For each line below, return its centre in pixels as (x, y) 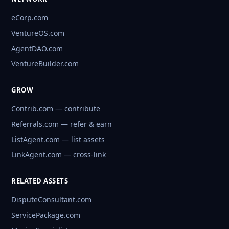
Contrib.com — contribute (56, 109)
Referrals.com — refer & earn (62, 124)
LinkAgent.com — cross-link (59, 155)
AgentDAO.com (37, 49)
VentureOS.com (38, 33)
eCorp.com (30, 18)
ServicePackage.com (46, 215)
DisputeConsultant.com (51, 200)
